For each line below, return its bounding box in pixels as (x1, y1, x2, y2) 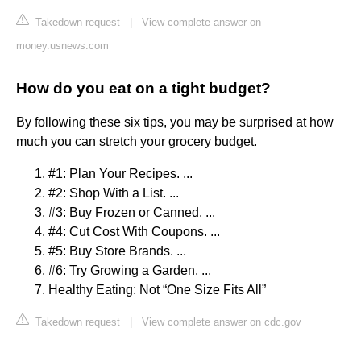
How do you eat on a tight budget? (16, 80, 271, 98)
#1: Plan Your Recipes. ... (48, 167, 193, 181)
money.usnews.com (16, 39, 109, 52)
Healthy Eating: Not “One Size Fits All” (48, 283, 266, 297)
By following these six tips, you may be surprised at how (16, 115, 334, 130)
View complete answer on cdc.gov (142, 316, 301, 329)
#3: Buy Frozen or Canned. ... (48, 205, 215, 220)
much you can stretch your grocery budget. (16, 135, 257, 149)
